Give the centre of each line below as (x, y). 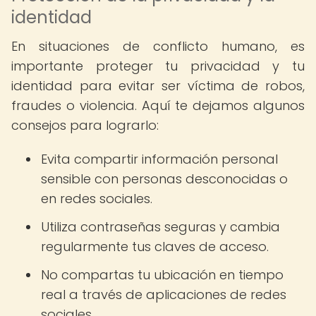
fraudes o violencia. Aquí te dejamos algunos (158, 105)
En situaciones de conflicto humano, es (158, 46)
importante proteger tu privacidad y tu (158, 66)
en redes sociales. (97, 199)
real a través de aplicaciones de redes (164, 294)
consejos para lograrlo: (85, 125)
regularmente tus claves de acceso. (155, 247)
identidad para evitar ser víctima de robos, (158, 86)
